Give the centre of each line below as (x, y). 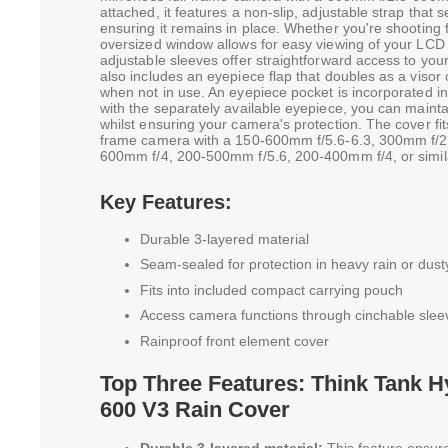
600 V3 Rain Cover (195, 409)
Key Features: (166, 201)
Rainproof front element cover (234, 340)
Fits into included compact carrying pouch (271, 289)
